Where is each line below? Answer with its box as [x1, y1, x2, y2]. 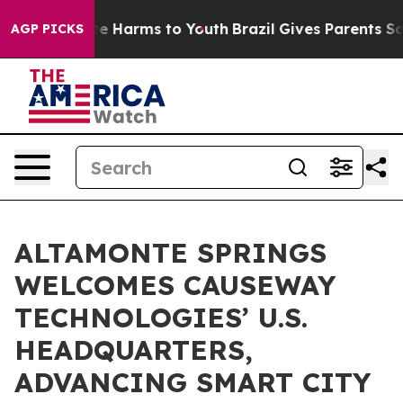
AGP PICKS [11, 21, 84, 37]
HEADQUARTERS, [14, 333, 253, 367]
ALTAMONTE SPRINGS [14, 236, 327, 270]
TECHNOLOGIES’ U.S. [14, 300, 308, 335]
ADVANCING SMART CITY [14, 365, 371, 399]
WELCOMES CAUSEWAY [14, 268, 336, 302]
